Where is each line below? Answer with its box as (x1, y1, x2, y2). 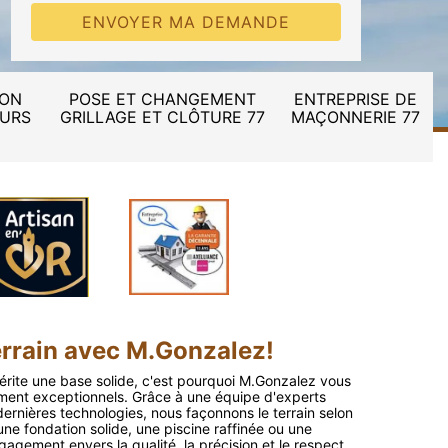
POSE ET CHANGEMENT (68, 89, 256, 109)
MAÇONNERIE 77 (291, 107, 420, 127)
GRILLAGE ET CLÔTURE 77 (59, 107, 265, 127)
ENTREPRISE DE (294, 89, 417, 109)
